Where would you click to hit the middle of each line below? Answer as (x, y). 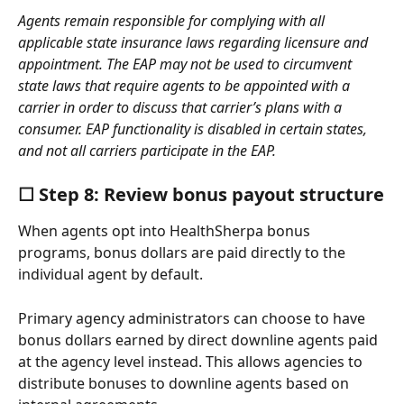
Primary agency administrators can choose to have (193, 318)
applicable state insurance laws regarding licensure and (195, 42)
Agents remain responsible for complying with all (173, 20)
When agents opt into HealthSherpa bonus (166, 231)
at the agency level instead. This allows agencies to (192, 361)
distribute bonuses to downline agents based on (185, 383)
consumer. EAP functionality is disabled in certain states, (194, 129)
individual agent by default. (112, 275)
